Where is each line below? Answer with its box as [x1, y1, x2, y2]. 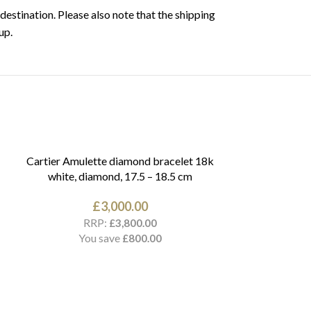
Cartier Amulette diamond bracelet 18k [26, 153, 215, 167]
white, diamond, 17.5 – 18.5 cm [48, 169, 193, 183]
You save [78, 230, 123, 244]
